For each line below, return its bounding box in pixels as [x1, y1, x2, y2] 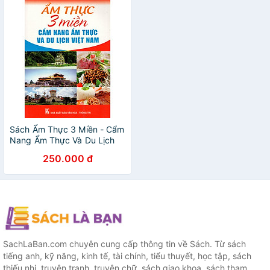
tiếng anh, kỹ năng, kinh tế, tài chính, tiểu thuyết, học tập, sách [3, 251, 251, 262]
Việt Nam [10, 146, 46, 156]
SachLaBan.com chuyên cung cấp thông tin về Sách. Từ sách [3, 239, 246, 250]
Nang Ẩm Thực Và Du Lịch [10, 135, 115, 145]
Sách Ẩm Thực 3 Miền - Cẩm [10, 124, 125, 134]
